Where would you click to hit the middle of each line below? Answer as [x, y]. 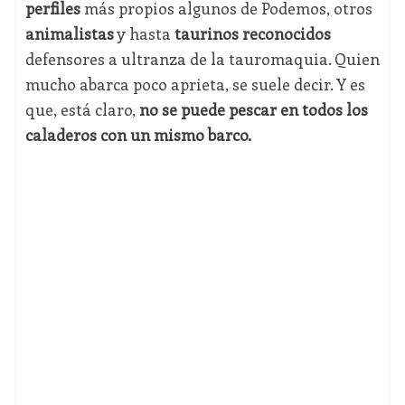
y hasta [144, 34]
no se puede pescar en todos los [253, 110]
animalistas [69, 34]
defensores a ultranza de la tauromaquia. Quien [202, 59]
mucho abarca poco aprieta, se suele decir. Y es [195, 85]
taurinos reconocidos [252, 34]
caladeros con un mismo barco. [138, 135]
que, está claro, [82, 110]
